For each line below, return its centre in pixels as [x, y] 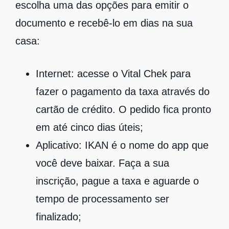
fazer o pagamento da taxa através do [123, 91]
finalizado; [59, 216]
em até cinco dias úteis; [89, 127]
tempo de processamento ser [102, 199]
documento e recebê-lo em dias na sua [104, 23]
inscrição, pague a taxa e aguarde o [117, 181]
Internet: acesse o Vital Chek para [113, 73]
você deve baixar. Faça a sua [102, 163]
